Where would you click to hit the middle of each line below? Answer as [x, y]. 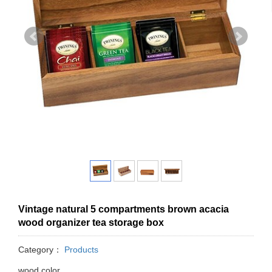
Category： [40, 249]
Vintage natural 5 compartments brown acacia [124, 209]
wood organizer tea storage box [91, 222]
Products [80, 249]
